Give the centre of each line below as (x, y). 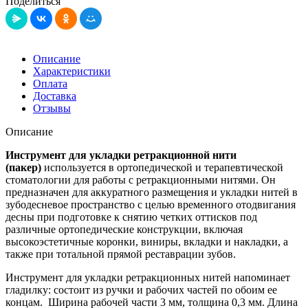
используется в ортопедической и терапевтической (162, 167)
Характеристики (72, 71)
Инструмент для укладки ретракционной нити (121, 155)
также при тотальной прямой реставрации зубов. (121, 254)
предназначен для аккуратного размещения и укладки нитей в (152, 192)
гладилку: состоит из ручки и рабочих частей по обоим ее (141, 289)
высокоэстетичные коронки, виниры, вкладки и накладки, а (147, 241)
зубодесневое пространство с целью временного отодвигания (151, 204)
